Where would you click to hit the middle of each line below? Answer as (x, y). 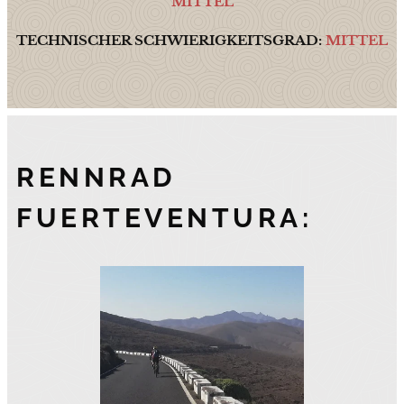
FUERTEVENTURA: (164, 217)
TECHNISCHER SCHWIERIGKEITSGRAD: (171, 40)
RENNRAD (96, 177)
